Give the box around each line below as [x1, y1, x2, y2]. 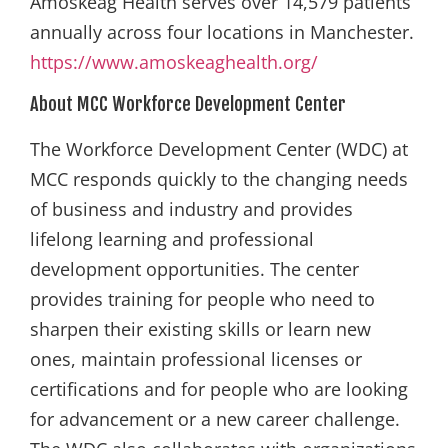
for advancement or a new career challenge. [30, 406, 400, 431]
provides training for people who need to [30, 286, 375, 311]
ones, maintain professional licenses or [30, 346, 362, 371]
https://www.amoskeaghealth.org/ [30, 49, 318, 74]
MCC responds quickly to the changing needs [30, 166, 408, 191]
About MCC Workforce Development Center [30, 92, 346, 115]
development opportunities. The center [30, 256, 359, 281]
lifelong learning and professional [30, 226, 314, 251]
